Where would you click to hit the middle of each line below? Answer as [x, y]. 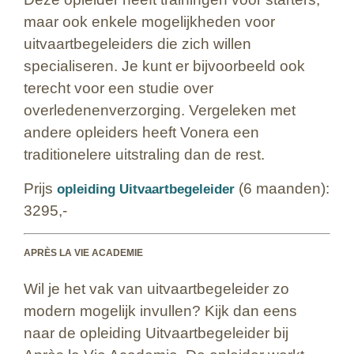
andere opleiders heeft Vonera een [141, 133]
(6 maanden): [282, 188]
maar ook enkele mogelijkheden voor [149, 22]
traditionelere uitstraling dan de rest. [144, 155]
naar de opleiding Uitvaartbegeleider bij [156, 333]
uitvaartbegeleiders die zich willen [137, 44]
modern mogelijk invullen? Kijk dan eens [160, 311]
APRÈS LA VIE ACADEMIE [83, 253]
